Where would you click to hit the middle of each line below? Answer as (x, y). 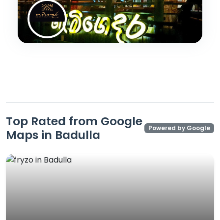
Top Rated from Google (74, 121)
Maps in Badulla (53, 135)
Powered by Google (179, 128)
